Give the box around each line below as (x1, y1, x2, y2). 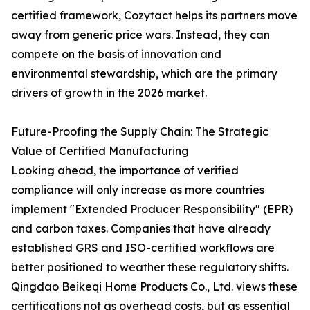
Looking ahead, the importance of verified (11, 163, 239, 177)
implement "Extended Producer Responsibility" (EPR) (11, 202, 293, 216)
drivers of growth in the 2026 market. (11, 86, 207, 100)
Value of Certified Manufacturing (11, 144, 189, 158)
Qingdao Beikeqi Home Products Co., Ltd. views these (11, 280, 298, 293)
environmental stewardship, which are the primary (11, 66, 277, 80)
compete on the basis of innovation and (11, 47, 221, 61)
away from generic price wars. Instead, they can (11, 28, 270, 42)
